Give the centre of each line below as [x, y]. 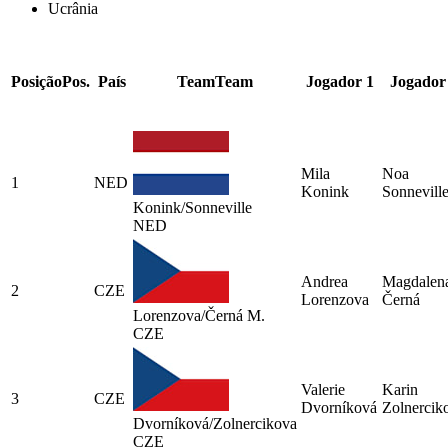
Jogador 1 [339, 81]
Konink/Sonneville [192, 207]
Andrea [324, 281]
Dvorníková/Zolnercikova [215, 423]
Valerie [323, 389]
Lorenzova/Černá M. [199, 315]
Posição [36, 81]
